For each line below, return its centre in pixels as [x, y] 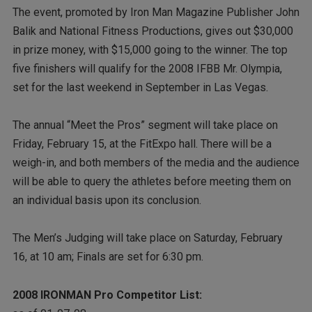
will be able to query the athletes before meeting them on [151, 182]
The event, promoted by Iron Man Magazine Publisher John [156, 12]
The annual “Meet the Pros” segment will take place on [145, 125]
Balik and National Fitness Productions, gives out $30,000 [153, 31]
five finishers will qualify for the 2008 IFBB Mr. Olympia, [147, 68]
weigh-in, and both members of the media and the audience [156, 163]
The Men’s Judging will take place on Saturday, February [147, 238]
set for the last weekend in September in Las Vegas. [140, 87]
